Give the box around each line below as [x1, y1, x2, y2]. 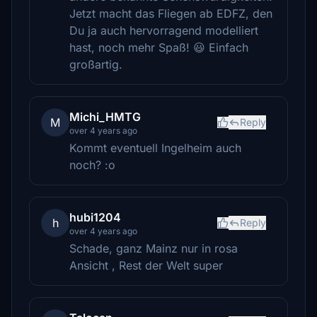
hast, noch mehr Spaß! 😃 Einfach [69, 40, 248, 54]
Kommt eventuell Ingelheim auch [69, 141, 241, 155]
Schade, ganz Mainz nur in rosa [69, 241, 238, 255]
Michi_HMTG [69, 110, 141, 124]
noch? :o [69, 158, 115, 172]
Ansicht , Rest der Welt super [69, 258, 223, 272]
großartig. [69, 57, 122, 71]
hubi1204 [69, 210, 121, 224]
